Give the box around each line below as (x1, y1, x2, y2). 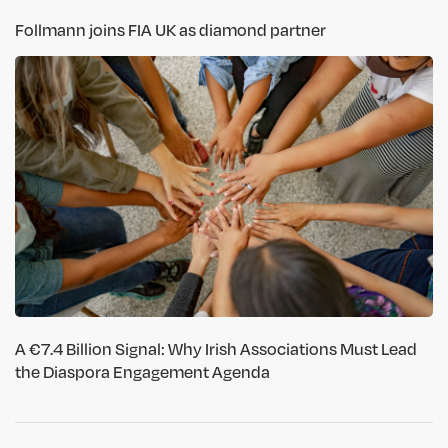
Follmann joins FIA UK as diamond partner (15, 18, 326, 40)
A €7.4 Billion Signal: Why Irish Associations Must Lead (15, 338, 417, 360)
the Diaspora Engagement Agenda (15, 361, 270, 383)
